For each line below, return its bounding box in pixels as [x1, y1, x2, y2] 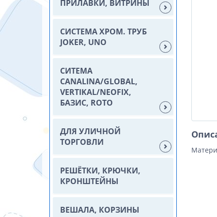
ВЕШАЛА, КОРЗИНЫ [60, 204, 139, 215]
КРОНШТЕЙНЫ [60, 176, 119, 186]
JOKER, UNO [60, 37, 107, 47]
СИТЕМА [60, 65, 93, 76]
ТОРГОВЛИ [60, 137, 104, 147]
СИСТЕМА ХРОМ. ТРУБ [60, 26, 147, 37]
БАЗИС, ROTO [60, 97, 113, 108]
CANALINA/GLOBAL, [60, 76, 138, 87]
